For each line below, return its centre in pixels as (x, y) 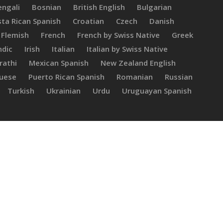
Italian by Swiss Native (127, 49)
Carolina (69, 126)
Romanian (134, 76)
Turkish (21, 90)
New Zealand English (138, 62)
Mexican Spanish (58, 62)
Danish (162, 21)
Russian (178, 76)
